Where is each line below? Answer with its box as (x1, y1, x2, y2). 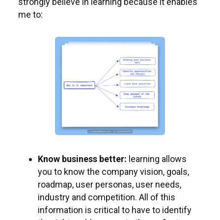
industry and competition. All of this (38, 192, 175, 202)
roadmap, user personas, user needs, (38, 179, 181, 190)
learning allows (127, 154, 187, 164)
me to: (18, 9, 43, 20)
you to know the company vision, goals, (38, 166, 189, 177)
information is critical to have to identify (38, 205, 192, 215)
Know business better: (38, 154, 127, 164)
